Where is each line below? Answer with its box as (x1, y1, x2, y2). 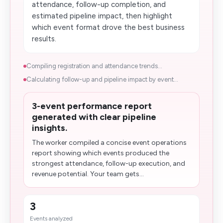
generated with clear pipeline (32, 111, 156, 122)
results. (32, 34, 56, 43)
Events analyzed (30, 215, 73, 222)
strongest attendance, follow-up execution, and (32, 159, 185, 168)
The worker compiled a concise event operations (32, 138, 187, 147)
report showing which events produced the (32, 149, 169, 157)
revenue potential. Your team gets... (32, 170, 144, 178)
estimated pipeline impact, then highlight (32, 11, 172, 20)
